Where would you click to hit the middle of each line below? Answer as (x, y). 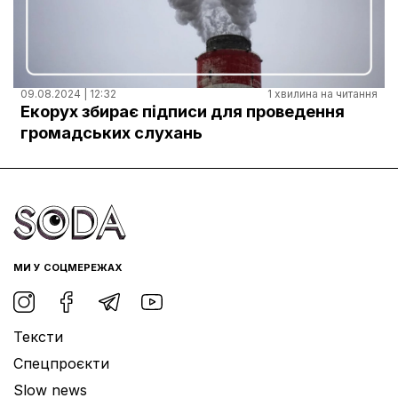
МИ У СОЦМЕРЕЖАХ (68, 268)
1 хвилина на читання (322, 94)
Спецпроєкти (61, 364)
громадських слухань (111, 133)
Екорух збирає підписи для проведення (183, 111)
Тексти (38, 337)
